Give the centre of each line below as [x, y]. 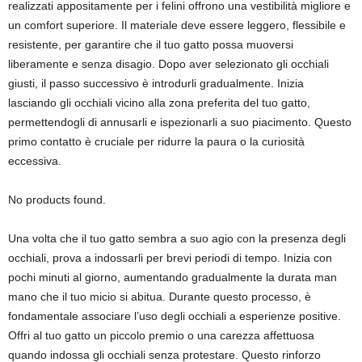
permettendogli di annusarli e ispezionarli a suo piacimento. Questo [180, 122]
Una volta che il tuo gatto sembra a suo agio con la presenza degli [177, 238]
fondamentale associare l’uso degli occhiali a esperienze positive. [175, 316]
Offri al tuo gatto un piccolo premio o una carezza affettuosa [161, 335]
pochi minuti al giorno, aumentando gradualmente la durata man [173, 277]
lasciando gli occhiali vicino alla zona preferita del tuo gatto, [159, 103]
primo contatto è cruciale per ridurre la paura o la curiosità [156, 141]
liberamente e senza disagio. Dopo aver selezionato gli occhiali [168, 64]
